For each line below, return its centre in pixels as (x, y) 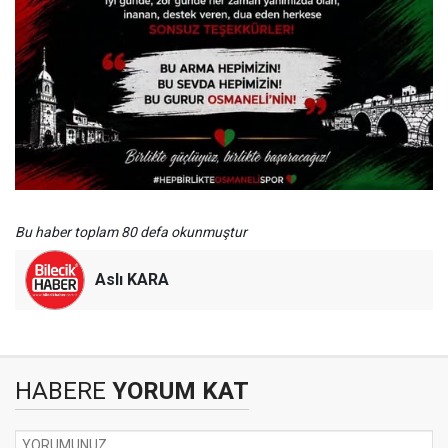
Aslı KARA (132, 280)
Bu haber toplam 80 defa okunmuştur (131, 232)
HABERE (60, 391)
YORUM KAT (177, 391)
